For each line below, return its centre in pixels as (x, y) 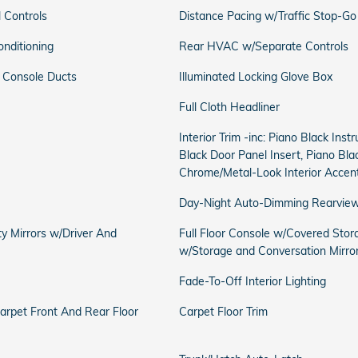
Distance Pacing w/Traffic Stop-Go (268, 16)
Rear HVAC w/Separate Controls (264, 46)
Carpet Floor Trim (223, 312)
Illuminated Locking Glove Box (256, 77)
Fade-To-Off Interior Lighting (253, 281)
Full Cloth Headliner (229, 107)
